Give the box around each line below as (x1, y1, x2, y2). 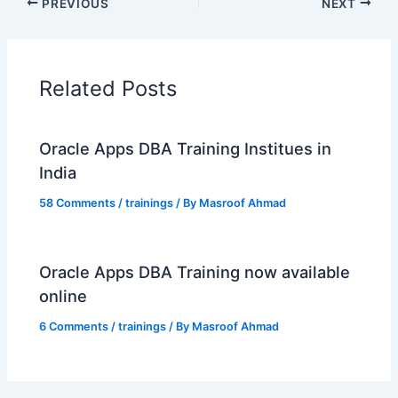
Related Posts (39, 75, 178, 101)
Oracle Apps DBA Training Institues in (39, 139, 332, 159)
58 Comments (39, 196, 116, 211)
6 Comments (39, 320, 109, 334)
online (39, 286, 88, 306)
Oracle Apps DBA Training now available (39, 262, 351, 283)
